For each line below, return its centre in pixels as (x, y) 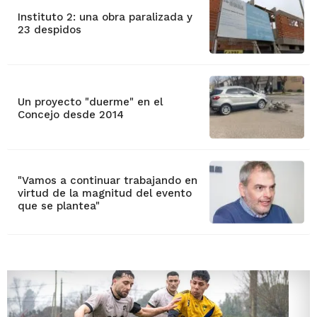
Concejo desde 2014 (71, 115)
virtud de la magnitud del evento (105, 194)
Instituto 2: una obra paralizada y (105, 17)
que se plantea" (59, 206)
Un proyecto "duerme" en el (90, 102)
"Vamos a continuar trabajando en (108, 181)
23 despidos (50, 30)
